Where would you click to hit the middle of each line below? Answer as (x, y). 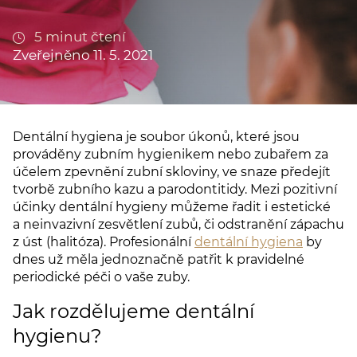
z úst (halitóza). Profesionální (104, 242)
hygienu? (57, 336)
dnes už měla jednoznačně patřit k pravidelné (159, 259)
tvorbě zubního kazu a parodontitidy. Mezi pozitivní (175, 189)
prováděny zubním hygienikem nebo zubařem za (171, 154)
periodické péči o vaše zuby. (101, 277)
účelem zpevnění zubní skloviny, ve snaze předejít (172, 172)
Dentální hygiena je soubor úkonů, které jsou (156, 137)
